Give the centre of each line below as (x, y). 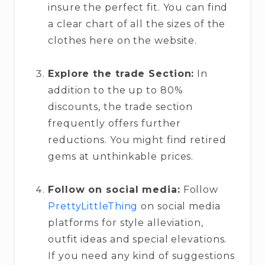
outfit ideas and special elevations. (138, 239)
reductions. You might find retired (137, 140)
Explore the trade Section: (121, 73)
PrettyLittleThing (93, 206)
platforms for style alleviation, (126, 222)
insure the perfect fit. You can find (138, 7)
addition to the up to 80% (116, 90)
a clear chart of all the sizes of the (137, 24)
